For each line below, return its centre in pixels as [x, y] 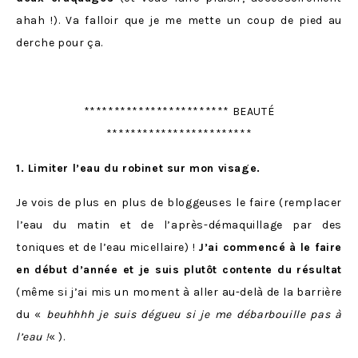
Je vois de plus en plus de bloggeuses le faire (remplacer [179, 202]
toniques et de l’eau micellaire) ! [107, 247]
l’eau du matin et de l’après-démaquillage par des [179, 225]
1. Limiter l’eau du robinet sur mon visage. [138, 168]
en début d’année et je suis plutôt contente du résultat [179, 269]
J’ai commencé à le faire [270, 247]
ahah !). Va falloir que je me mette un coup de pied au [179, 20]
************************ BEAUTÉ [179, 111]
